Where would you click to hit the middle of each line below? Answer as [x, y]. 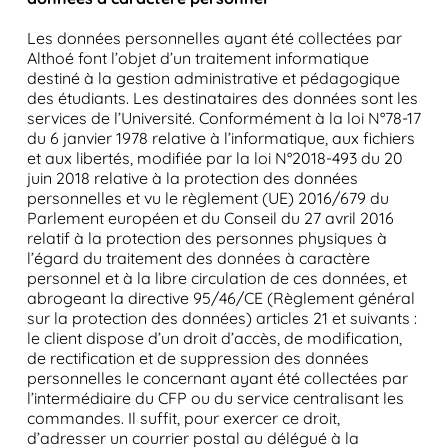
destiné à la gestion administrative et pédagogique [213, 78]
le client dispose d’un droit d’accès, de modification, [214, 338]
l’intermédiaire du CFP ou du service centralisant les [215, 398]
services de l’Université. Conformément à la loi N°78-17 [223, 118]
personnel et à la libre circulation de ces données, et [216, 278]
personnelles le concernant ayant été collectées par [217, 378]
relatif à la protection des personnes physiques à [206, 238]
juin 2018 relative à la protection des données [192, 178]
